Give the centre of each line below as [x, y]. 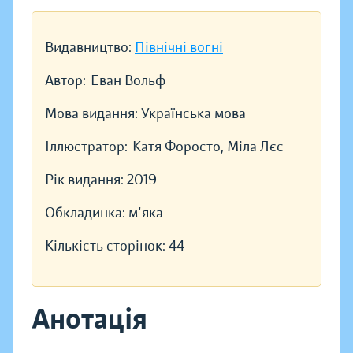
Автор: [65, 81]
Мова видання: [93, 114]
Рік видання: [86, 180]
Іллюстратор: [86, 147]
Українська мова [193, 114]
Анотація [89, 320]
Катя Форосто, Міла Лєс [208, 147]
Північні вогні [179, 48]
